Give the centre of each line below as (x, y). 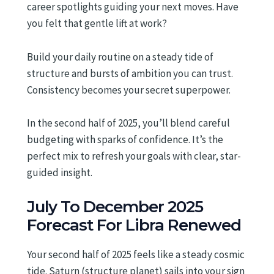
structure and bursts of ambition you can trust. (130, 73)
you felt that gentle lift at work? (97, 24)
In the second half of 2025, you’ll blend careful (128, 123)
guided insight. (60, 172)
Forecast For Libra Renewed (134, 225)
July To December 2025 (115, 206)
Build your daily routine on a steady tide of (120, 57)
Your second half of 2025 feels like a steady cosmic (136, 254)
